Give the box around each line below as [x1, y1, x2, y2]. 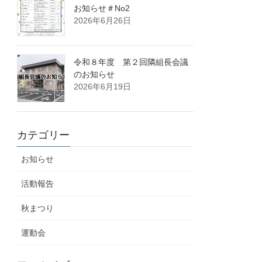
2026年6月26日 [74, 16, 132, 26]
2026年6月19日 [74, 82, 132, 92]
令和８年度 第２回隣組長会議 [74, 57, 189, 67]
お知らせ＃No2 [74, 4, 130, 13]
